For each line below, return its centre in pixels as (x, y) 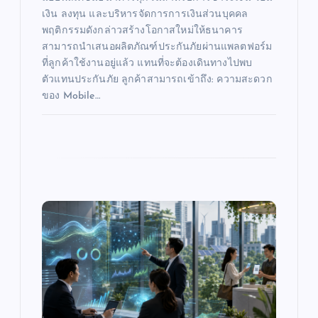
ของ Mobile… (71, 96)
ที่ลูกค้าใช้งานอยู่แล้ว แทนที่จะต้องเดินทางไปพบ (147, 63)
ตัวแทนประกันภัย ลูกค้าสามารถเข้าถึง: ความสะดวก (157, 79)
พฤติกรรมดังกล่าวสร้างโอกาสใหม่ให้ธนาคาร (142, 31)
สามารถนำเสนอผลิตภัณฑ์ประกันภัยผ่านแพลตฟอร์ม (157, 47)
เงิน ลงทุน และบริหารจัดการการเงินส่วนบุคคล (145, 14)
